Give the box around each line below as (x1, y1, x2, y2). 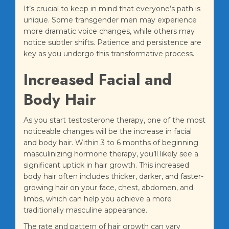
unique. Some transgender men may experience (24, 15, 197, 25)
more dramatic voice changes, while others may (24, 27, 195, 36)
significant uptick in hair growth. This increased (24, 161, 189, 170)
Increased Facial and (24, 68, 172, 91)
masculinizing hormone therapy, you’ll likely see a (24, 149, 198, 159)
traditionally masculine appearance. (24, 205, 147, 215)
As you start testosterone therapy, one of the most (24, 116, 205, 125)
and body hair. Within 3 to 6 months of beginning (24, 138, 198, 148)
